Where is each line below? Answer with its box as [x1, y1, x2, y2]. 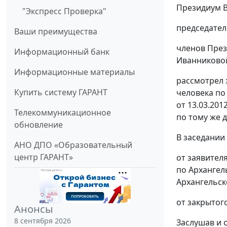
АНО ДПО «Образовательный [14, 139, 132, 151]
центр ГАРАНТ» [14, 152, 73, 163]
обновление [14, 119, 63, 131]
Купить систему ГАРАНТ [14, 87, 107, 98]
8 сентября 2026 [14, 216, 71, 226]
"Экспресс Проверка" [22, 6, 106, 17]
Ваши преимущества [14, 26, 97, 37]
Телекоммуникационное [14, 107, 111, 119]
